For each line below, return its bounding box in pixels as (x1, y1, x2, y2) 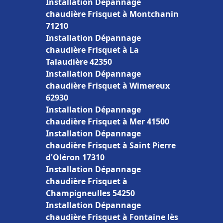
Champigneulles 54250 (46, 188, 135, 199)
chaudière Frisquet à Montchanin (46, 8, 179, 19)
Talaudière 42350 (46, 56, 112, 67)
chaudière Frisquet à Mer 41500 (46, 116, 169, 127)
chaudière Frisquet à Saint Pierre (46, 140, 176, 151)
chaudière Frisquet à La (46, 44, 139, 55)
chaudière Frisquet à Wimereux (46, 80, 170, 91)
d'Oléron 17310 (46, 152, 105, 163)
